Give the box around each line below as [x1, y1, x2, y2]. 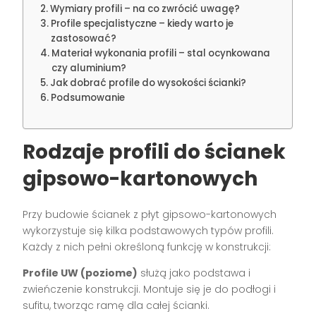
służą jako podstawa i [138, 266, 251, 281]
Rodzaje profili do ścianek [23, 138, 286, 166]
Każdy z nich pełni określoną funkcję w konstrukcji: [23, 240, 272, 255]
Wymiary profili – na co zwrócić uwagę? [50, 2, 241, 16]
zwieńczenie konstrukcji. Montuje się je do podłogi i [23, 282, 276, 297]
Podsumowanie [51, 91, 126, 105]
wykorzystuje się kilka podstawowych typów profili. [23, 224, 274, 238]
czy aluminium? [51, 61, 127, 75]
